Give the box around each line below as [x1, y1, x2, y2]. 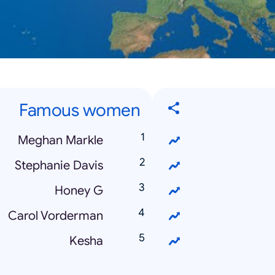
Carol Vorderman [8, 208, 103, 224]
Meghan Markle [18, 133, 103, 149]
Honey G [55, 183, 103, 199]
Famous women [19, 99, 140, 122]
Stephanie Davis [15, 158, 103, 174]
